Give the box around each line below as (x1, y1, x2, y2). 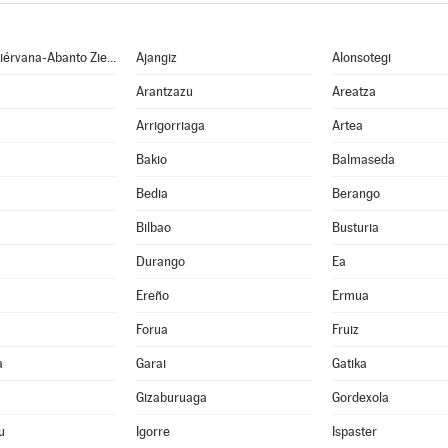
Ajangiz (135, 50, 177, 65)
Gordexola (331, 390, 389, 405)
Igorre (135, 424, 170, 439)
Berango (331, 186, 380, 201)
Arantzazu (135, 84, 193, 99)
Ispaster (331, 424, 377, 439)
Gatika (331, 356, 367, 371)
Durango (135, 254, 185, 269)
